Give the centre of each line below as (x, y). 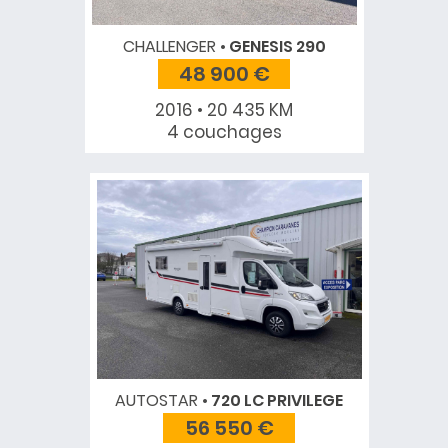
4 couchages (224, 132)
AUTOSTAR (156, 401)
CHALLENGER (169, 47)
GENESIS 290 (275, 47)
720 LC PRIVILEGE (275, 401)
